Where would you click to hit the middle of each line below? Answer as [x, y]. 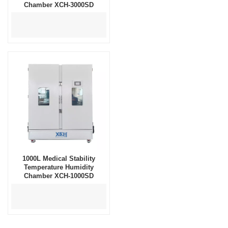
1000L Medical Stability [59, 159]
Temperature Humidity [59, 167]
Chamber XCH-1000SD [59, 176]
